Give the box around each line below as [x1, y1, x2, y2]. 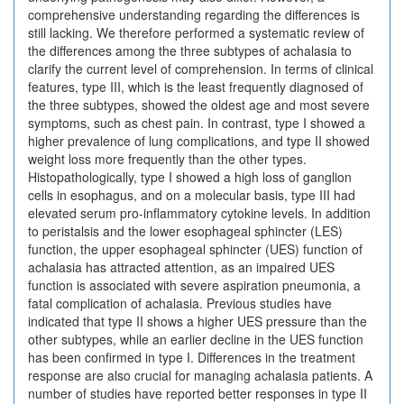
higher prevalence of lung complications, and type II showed [28, 132, 370, 150]
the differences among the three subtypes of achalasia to [28, 41, 352, 60]
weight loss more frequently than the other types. [28, 150, 307, 168]
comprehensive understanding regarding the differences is [28, 5, 360, 23]
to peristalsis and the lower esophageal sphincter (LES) [28, 222, 343, 240]
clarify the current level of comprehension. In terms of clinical [28, 60, 373, 78]
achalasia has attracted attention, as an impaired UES [28, 258, 335, 276]
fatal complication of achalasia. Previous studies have [28, 294, 332, 312]
